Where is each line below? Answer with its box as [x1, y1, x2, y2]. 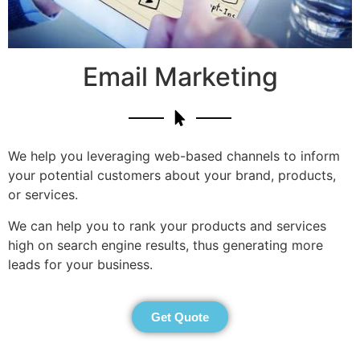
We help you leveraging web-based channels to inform [8, 148, 340, 165]
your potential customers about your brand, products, [8, 167, 336, 184]
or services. [8, 186, 78, 203]
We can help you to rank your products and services [8, 217, 326, 234]
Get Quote [151, 310, 209, 325]
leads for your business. [8, 256, 161, 272]
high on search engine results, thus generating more [8, 236, 323, 253]
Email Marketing [82, 61, 278, 93]
